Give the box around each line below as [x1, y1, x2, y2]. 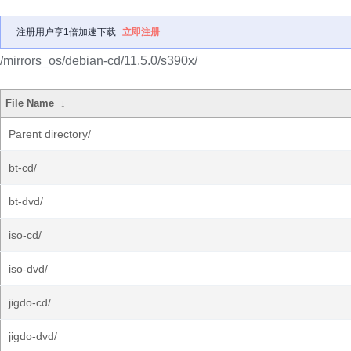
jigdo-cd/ [9, 296, 51, 309]
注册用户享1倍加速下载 [16, 27, 116, 38]
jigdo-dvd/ [9, 330, 57, 342]
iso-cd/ [9, 229, 42, 241]
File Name [5, 97, 55, 109]
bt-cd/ [9, 161, 37, 174]
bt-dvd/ [9, 195, 43, 208]
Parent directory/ [9, 128, 91, 140]
